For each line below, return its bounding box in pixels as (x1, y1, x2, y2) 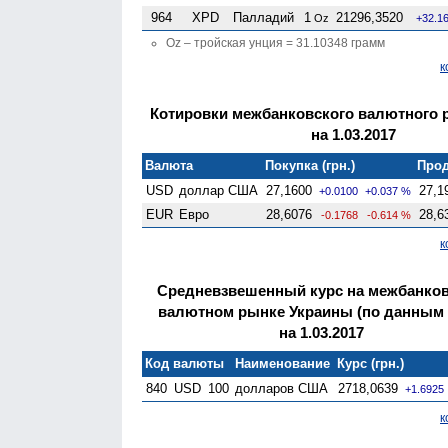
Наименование (235, 355, 331, 371)
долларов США (235, 380, 329, 396)
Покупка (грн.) (265, 157, 356, 173)
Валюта (145, 157, 194, 173)
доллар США (179, 182, 259, 198)
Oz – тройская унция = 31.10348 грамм (166, 35, 385, 50)
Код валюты (145, 355, 225, 371)
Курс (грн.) (337, 355, 405, 371)
